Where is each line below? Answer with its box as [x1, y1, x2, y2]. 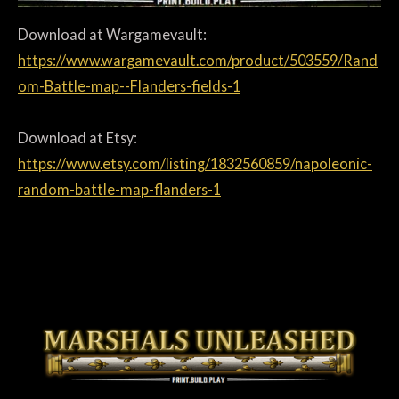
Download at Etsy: [18, 129, 137, 147]
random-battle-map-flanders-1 [18, 181, 221, 199]
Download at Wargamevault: [18, 26, 207, 44]
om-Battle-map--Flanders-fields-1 [18, 77, 240, 95]
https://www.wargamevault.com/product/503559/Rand [18, 52, 378, 69]
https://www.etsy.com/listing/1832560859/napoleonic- [18, 155, 372, 173]
